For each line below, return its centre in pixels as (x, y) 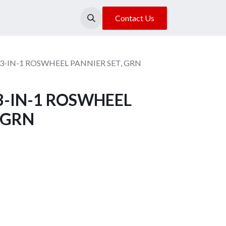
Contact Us (135, 18)
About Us (27, 18)
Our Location (83, 18)
